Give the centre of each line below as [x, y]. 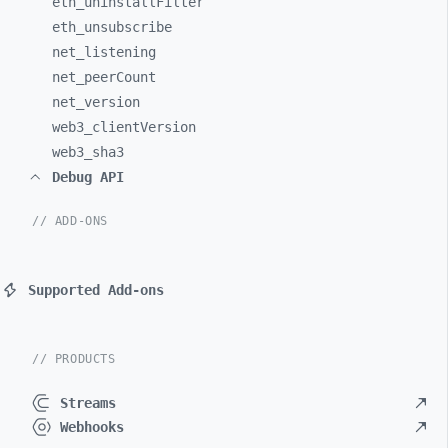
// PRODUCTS [74, 359]
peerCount [120, 77]
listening [120, 52]
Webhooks [92, 427]
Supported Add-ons [96, 290]
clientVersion [144, 127]
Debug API [88, 177]
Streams [88, 403]
